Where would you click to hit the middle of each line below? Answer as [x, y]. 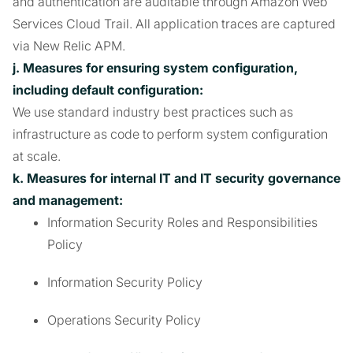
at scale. [37, 156]
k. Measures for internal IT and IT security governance [176, 178]
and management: [68, 200]
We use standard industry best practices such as [153, 112]
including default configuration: [108, 90]
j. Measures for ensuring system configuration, [155, 68]
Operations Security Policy [124, 320]
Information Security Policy [125, 282]
